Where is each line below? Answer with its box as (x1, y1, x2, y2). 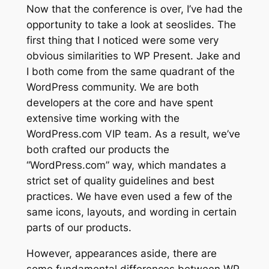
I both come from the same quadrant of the (26, 65, 235, 78)
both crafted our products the (26, 144, 169, 156)
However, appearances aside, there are (26, 247, 217, 260)
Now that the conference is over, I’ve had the (26, 3, 243, 16)
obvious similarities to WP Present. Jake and (26, 50, 241, 62)
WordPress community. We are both (26, 81, 199, 94)
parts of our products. (26, 222, 131, 234)
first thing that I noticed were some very (26, 34, 219, 47)
